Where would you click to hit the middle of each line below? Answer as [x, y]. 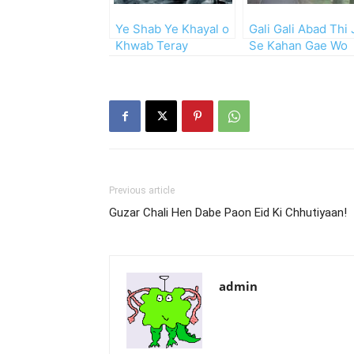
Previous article [142, 190]
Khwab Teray [152, 45]
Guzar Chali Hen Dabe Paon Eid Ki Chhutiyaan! [228, 213]
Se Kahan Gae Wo [298, 45]
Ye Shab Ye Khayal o [172, 29]
